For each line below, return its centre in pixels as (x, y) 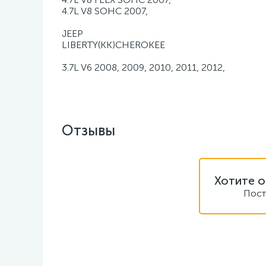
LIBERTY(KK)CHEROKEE (113, 45)
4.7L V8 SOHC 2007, (105, 11)
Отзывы (88, 130)
